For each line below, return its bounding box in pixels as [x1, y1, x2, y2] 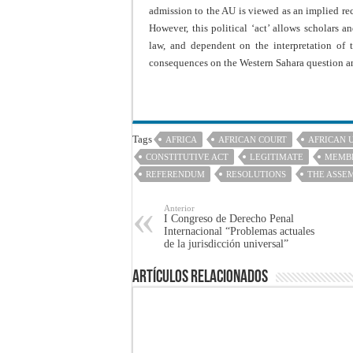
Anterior [164, 203, 195, 214]
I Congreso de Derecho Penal [164, 213, 294, 225]
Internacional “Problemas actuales [164, 225, 314, 238]
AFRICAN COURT [218, 135, 287, 145]
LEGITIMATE [250, 152, 303, 162]
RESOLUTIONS [226, 169, 286, 180]
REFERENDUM [146, 169, 205, 180]
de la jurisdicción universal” [164, 238, 288, 251]
